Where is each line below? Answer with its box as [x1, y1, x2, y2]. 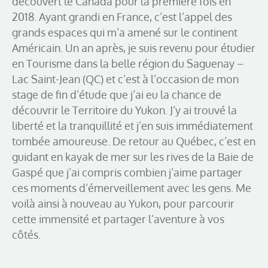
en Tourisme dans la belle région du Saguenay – [12, 56, 244, 70]
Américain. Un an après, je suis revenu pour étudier [12, 41, 255, 54]
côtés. [12, 227, 43, 241]
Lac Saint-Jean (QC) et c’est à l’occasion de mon [12, 72, 239, 86]
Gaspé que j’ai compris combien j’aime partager [12, 165, 242, 179]
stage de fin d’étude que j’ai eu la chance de [12, 87, 221, 101]
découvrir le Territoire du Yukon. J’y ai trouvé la [12, 103, 237, 117]
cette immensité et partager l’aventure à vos [12, 212, 224, 226]
